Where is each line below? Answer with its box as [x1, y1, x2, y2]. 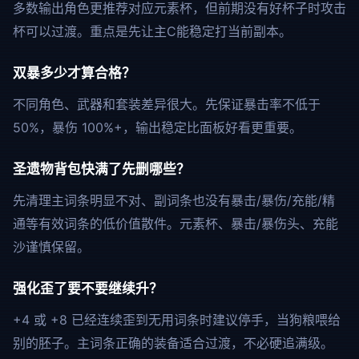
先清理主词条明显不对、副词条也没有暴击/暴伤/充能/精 [13, 192, 335, 208]
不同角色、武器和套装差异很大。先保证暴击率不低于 [13, 96, 321, 112]
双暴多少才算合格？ [13, 65, 135, 81]
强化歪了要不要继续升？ [13, 280, 163, 296]
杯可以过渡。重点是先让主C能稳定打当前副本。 [13, 23, 292, 39]
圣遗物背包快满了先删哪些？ [13, 161, 190, 177]
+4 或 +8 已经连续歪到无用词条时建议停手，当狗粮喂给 [13, 312, 341, 328]
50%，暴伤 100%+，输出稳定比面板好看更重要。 [13, 119, 302, 135]
